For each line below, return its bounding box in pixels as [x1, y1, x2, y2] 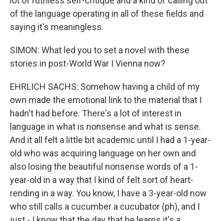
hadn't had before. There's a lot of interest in [10, 108, 182, 118]
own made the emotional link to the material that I [10, 95, 202, 105]
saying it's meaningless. [10, 22, 104, 32]
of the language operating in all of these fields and [10, 8, 204, 19]
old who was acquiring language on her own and [10, 148, 196, 158]
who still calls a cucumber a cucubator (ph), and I [10, 201, 200, 212]
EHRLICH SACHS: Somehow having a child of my [10, 81, 200, 92]
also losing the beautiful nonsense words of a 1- [10, 161, 198, 172]
